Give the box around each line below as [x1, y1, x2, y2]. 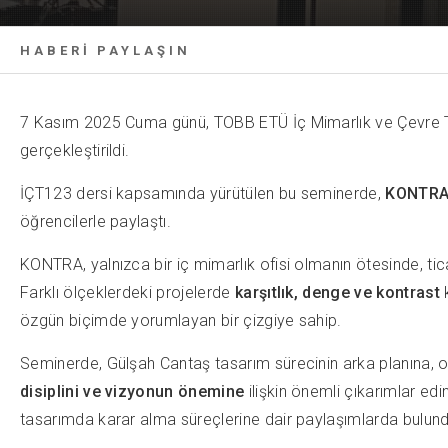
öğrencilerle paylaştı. [20, 211, 172, 231]
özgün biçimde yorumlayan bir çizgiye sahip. [20, 310, 342, 330]
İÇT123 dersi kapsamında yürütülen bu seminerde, [20, 183, 386, 203]
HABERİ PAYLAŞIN [20, 42, 191, 58]
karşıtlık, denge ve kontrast [234, 282, 440, 302]
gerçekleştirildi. [20, 140, 130, 160]
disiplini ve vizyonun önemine [20, 381, 245, 401]
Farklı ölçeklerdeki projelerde [20, 282, 235, 302]
